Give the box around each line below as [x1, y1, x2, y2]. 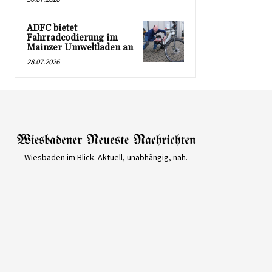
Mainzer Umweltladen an [27, 41, 133, 53]
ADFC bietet [27, 22, 77, 34]
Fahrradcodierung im [27, 32, 118, 44]
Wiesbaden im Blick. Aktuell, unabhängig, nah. [24, 151, 188, 163]
